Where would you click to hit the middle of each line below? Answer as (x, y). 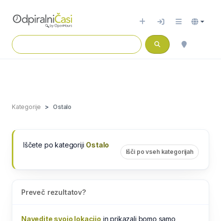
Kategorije (27, 107)
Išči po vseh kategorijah (159, 152)
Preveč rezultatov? (54, 192)
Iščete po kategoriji (55, 145)
